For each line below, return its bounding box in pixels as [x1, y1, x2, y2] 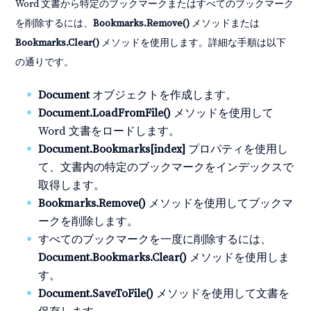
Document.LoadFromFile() [38, 106, 171, 121]
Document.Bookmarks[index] [38, 142, 186, 157]
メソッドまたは [190, 17, 260, 31]
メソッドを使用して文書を [153, 287, 290, 301]
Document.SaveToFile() [38, 287, 154, 301]
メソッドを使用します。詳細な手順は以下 [99, 37, 287, 50]
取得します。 [38, 178, 106, 193]
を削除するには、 [15, 17, 94, 31]
